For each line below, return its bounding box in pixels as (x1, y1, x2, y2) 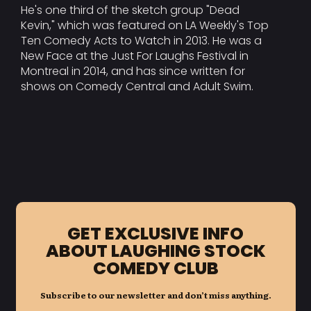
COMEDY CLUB (92, 255, 219, 280)
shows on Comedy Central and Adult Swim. (21, 78, 253, 94)
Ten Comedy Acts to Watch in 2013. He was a (21, 32, 262, 49)
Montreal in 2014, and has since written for (21, 62, 245, 79)
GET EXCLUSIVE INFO (67, 221, 244, 246)
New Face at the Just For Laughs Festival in (21, 47, 249, 64)
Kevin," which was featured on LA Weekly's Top (21, 17, 269, 33)
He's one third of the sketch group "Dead (21, 1, 239, 18)
